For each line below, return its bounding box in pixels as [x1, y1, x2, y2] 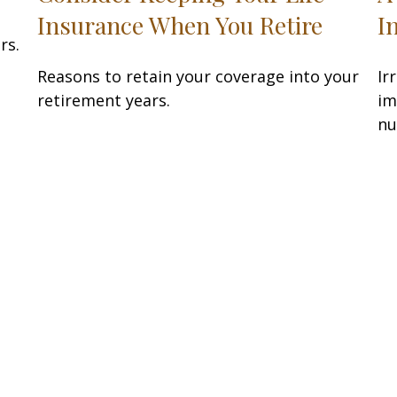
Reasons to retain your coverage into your [37, 65, 360, 87]
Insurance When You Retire [37, 8, 323, 41]
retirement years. [37, 89, 171, 111]
